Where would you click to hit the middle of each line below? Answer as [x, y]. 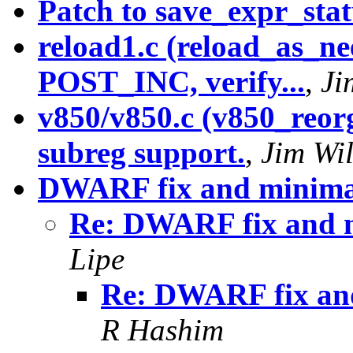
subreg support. [141, 153]
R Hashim [162, 330]
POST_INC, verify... [171, 82]
